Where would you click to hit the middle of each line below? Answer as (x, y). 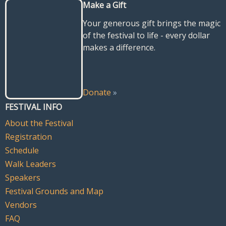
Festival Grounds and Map (54, 191)
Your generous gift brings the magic (152, 23)
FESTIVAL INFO (34, 107)
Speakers (23, 178)
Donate (97, 92)
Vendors (21, 205)
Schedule (22, 150)
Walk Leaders (31, 164)
